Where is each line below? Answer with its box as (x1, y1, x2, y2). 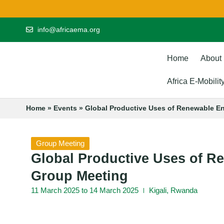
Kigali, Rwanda (149, 185, 197, 194)
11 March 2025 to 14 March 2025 (31, 185, 138, 194)
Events (53, 104, 77, 112)
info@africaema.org (37, 25, 100, 33)
